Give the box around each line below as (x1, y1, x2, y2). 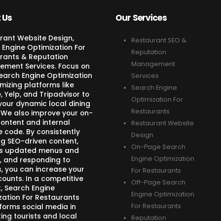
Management (131, 60, 175, 68)
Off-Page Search (131, 178, 185, 186)
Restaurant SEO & (131, 36, 186, 44)
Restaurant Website (131, 119, 194, 127)
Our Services (115, 12, 167, 24)
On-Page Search (131, 143, 185, 151)
